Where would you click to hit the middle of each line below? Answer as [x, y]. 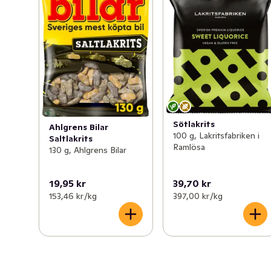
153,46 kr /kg [73, 196]
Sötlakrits [194, 124]
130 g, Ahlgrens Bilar [88, 150]
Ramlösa [189, 147]
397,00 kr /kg [198, 196]
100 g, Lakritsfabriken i [217, 135]
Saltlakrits [71, 138]
